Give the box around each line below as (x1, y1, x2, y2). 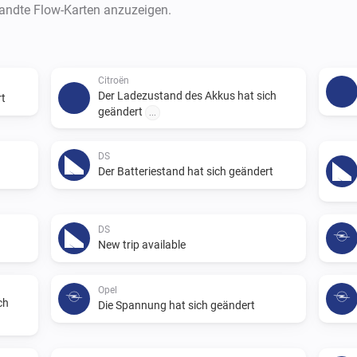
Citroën (98, 74, 129, 86)
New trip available (98, 237, 186, 251)
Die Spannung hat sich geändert (98, 298, 255, 312)
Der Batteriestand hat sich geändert (98, 164, 273, 178)
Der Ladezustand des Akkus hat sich (98, 88, 277, 102)
